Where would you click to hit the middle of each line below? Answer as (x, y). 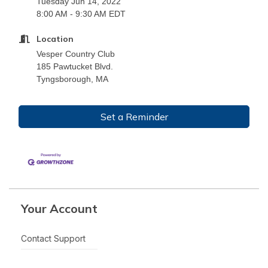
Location (55, 39)
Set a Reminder (134, 116)
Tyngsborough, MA (74, 79)
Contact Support (53, 239)
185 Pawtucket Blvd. (75, 66)
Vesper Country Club (77, 54)
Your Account (59, 209)
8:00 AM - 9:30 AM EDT (81, 13)
